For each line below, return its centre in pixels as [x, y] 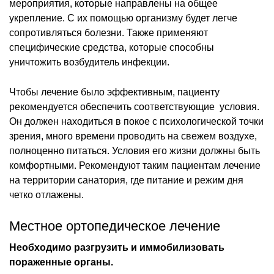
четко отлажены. [46, 194]
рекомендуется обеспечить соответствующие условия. [134, 106]
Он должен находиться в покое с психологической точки [136, 121]
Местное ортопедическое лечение [115, 226]
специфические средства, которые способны [112, 47]
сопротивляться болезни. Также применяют [109, 32]
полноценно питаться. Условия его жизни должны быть [135, 150]
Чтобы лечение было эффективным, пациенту [114, 92]
